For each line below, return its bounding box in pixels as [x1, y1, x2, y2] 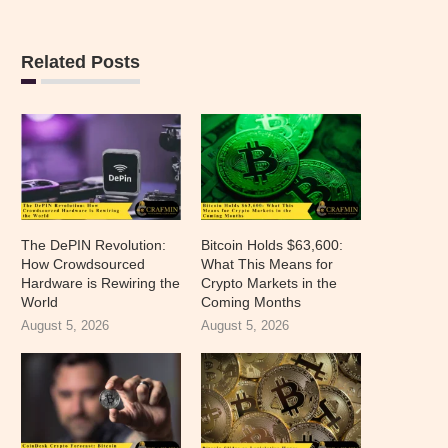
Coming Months [201, 294, 302, 311]
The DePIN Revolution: [21, 237, 166, 254]
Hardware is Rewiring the [21, 275, 180, 292]
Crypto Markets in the [201, 275, 338, 292]
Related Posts [21, 51, 140, 72]
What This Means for [201, 256, 334, 273]
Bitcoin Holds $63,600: [201, 237, 344, 254]
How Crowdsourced [21, 256, 145, 273]
